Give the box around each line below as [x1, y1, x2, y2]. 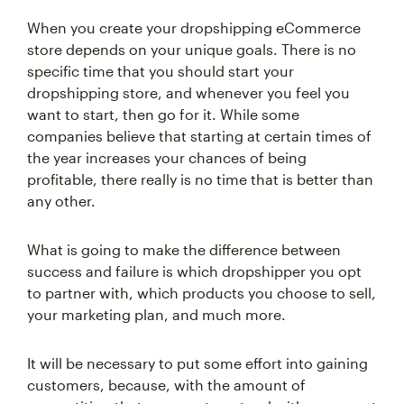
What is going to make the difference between [27, 241, 341, 259]
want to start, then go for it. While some [27, 106, 299, 124]
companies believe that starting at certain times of [27, 127, 372, 145]
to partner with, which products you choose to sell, [27, 284, 376, 302]
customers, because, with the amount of [27, 376, 306, 394]
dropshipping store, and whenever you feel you [27, 84, 350, 102]
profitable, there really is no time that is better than [27, 170, 373, 188]
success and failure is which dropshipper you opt [27, 262, 362, 280]
